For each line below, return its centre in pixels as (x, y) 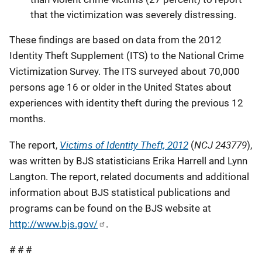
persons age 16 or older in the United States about (120, 87)
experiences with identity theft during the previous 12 (126, 103)
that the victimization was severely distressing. (133, 14)
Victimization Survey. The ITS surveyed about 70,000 (125, 71)
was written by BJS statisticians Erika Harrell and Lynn (128, 161)
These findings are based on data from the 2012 (116, 39)
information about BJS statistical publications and (120, 192)
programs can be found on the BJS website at (110, 208)
